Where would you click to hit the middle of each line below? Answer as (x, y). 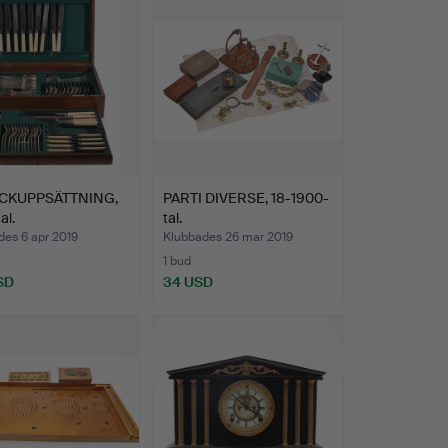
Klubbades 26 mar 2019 (227, 236)
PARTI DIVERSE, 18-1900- (245, 197)
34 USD (187, 281)
